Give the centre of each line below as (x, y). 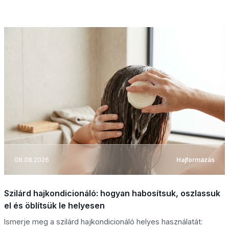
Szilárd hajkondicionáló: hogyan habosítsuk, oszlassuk (112, 193)
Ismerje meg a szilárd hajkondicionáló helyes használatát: (103, 222)
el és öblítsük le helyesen (54, 206)
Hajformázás (196, 159)
